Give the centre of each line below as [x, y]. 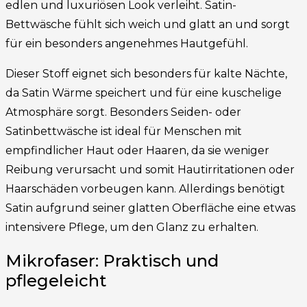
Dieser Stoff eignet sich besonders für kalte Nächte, [146, 73]
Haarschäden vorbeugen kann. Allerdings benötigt [145, 188]
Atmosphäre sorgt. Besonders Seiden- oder [123, 112]
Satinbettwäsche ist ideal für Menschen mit [124, 131]
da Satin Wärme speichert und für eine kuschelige [144, 93]
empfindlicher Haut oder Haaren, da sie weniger [137, 150]
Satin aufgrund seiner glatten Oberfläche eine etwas [150, 208]
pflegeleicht [56, 280]
